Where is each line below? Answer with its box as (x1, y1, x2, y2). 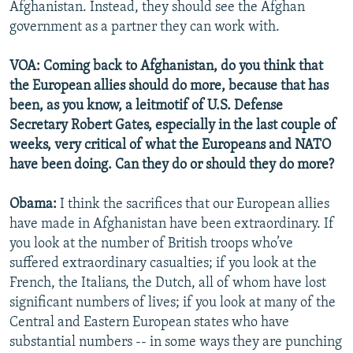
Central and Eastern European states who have (9, 314, 289, 330)
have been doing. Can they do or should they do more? (9, 157, 334, 173)
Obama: (9, 196, 60, 212)
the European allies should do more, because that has (9, 78, 329, 94)
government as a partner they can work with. (9, 19, 280, 35)
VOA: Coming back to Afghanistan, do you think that (9, 58, 323, 74)
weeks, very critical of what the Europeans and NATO (9, 137, 331, 153)
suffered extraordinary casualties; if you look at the (9, 255, 317, 271)
